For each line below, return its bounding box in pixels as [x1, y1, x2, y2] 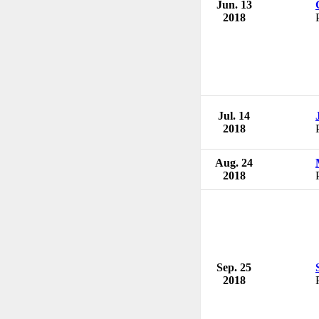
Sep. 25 [216, 261, 251, 273]
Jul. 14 [218, 109, 250, 122]
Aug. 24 [215, 156, 253, 169]
